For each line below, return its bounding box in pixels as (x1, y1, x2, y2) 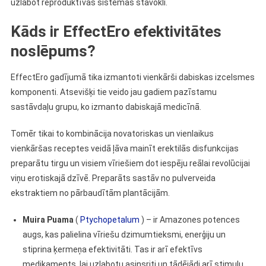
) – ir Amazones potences (139, 215, 240, 224)
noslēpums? (10, 42, 96, 60)
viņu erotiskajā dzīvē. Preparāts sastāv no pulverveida (10, 173, 216, 183)
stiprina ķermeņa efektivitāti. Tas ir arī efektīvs (22, 245, 202, 254)
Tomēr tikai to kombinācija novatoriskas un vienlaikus (10, 129, 214, 138)
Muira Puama (22, 215, 74, 224)
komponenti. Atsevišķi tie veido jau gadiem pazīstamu (10, 87, 217, 97)
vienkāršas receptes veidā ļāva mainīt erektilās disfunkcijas (10, 144, 239, 153)
